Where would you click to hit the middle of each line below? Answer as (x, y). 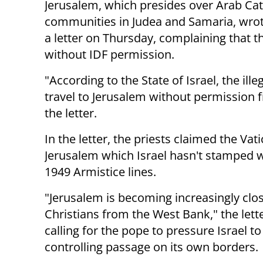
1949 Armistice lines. (100, 172)
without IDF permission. (109, 55)
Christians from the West (114, 214)
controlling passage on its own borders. (151, 247)
